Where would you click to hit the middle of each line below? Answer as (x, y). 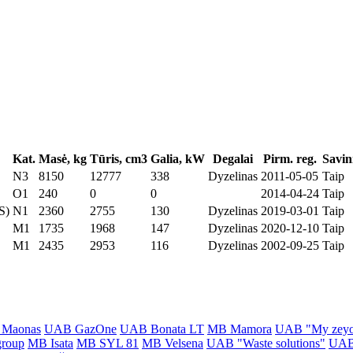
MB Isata (50, 343)
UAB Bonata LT (162, 329)
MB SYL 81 (108, 343)
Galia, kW (178, 159)
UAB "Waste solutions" (266, 343)
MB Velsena (173, 343)
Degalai (233, 159)
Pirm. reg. (290, 159)
